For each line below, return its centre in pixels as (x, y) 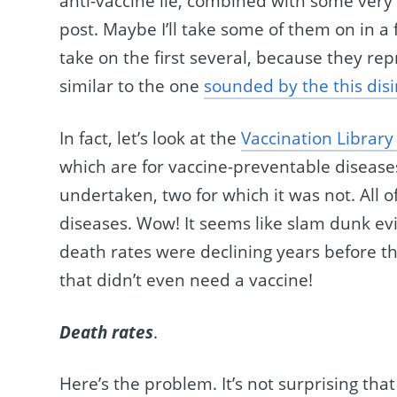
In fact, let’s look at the (151, 139)
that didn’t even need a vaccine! (187, 280)
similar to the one (132, 86)
